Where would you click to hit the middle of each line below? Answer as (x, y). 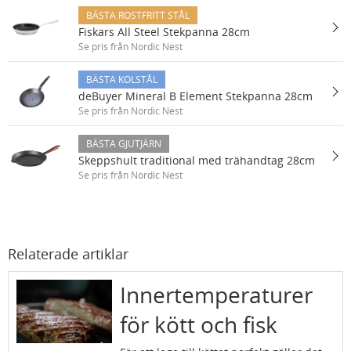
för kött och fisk (198, 324)
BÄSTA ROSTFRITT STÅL (138, 15)
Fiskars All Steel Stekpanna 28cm (164, 32)
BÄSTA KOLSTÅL (122, 80)
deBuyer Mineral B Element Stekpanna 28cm (195, 96)
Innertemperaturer (216, 295)
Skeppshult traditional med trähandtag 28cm (197, 160)
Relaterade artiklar (68, 254)
